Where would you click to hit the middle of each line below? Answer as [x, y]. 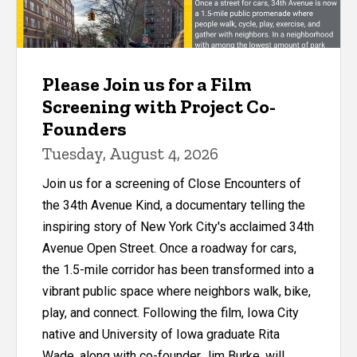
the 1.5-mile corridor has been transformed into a [178, 270]
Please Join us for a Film [147, 84]
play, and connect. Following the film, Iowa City [171, 313]
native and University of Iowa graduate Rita [161, 335]
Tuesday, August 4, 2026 [130, 154]
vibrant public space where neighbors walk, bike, [177, 292]
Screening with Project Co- [159, 107]
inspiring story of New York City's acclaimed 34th [178, 227]
